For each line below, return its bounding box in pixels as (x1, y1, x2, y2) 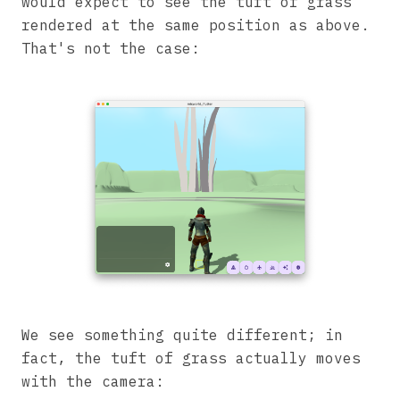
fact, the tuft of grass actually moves (21, 348, 361, 367)
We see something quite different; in (21, 325, 343, 344)
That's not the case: (21, 38, 200, 57)
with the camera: (21, 371, 164, 390)
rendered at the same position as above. (21, 15, 370, 34)
